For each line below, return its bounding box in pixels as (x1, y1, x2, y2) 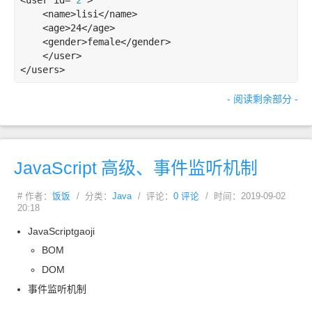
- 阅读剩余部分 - (227, 93, 298, 104)
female (87, 36, 120, 47)
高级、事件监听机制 (101, 158, 258, 178)
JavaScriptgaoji (28, 226, 95, 237)
